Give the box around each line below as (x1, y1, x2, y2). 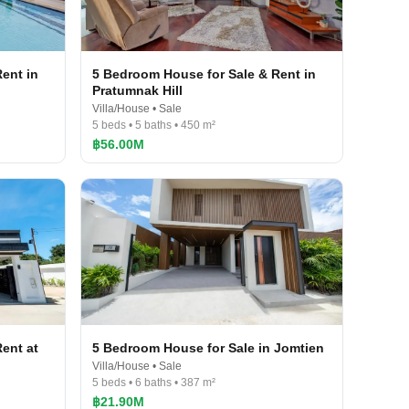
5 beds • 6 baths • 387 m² (92, 376, 215, 389)
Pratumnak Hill (92, 83, 183, 98)
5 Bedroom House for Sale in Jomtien (92, 341, 324, 355)
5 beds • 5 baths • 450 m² (92, 119, 215, 131)
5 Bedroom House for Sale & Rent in (92, 67, 316, 81)
